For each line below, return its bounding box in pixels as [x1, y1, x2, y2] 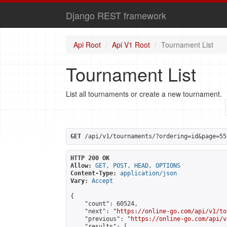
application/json [120, 170, 177, 177]
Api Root [73, 40, 101, 50]
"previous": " [70, 215, 131, 222]
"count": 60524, [70, 200, 138, 207]
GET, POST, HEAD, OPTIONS [95, 162, 180, 169]
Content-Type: [70, 170, 117, 177]
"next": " [70, 208, 117, 215]
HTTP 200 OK [70, 155, 109, 162]
